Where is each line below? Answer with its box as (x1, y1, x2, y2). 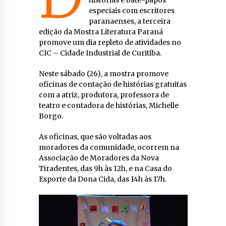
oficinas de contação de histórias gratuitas (38, 79, 187, 89)
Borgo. (38, 111, 63, 121)
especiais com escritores (89, 6, 175, 15)
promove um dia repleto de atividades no (38, 37, 181, 47)
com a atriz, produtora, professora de (38, 90, 169, 99)
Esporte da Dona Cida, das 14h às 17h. (38, 174, 166, 184)
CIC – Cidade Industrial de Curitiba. (38, 48, 163, 58)
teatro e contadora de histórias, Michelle (38, 100, 179, 110)
